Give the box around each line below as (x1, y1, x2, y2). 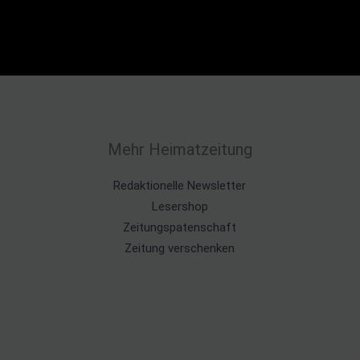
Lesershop (151, 199, 208, 214)
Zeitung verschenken (125, 241, 235, 256)
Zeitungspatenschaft (123, 220, 237, 235)
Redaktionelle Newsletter (113, 178, 247, 193)
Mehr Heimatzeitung (107, 140, 252, 159)
